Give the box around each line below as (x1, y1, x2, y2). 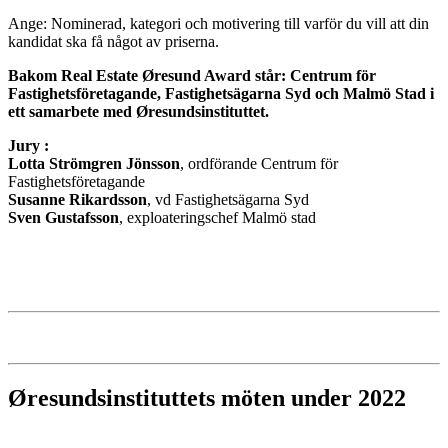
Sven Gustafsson (8, 209, 119, 227)
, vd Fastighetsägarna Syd (147, 191, 309, 209)
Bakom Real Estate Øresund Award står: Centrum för (8, 67, 376, 85)
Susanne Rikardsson (8, 191, 147, 209)
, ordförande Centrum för (180, 155, 338, 173)
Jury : (8, 137, 49, 155)
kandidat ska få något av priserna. (8, 33, 219, 51)
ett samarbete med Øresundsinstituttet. (8, 103, 269, 121)
